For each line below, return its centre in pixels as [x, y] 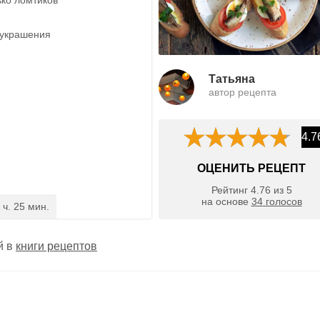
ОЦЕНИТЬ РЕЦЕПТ [251, 168]
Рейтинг [231, 190]
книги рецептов [56, 246]
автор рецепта [242, 92]
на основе [226, 202]
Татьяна [232, 79]
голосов [282, 202]
